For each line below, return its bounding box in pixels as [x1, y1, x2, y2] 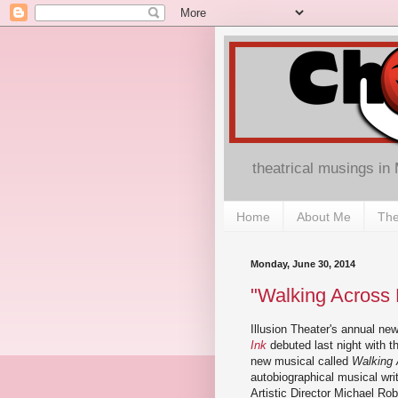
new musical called [251, 354, 352, 368]
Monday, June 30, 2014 [251, 259, 355, 270]
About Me [297, 209, 351, 224]
